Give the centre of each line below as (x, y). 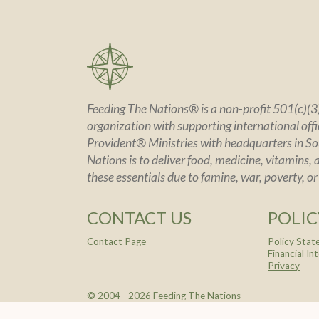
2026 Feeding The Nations (184, 296)
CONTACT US (139, 218)
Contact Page (116, 242)
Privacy (284, 266)
